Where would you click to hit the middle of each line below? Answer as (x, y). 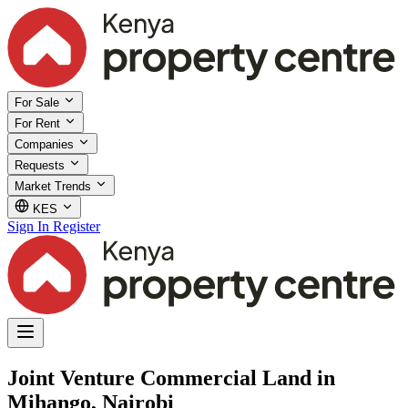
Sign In (28, 226)
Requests (41, 165)
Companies (46, 144)
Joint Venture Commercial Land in (171, 377)
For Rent (39, 123)
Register (76, 226)
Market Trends (55, 186)
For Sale (39, 102)
